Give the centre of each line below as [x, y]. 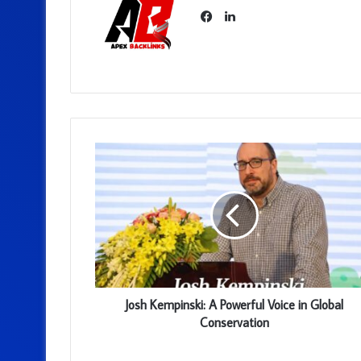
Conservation [234, 322]
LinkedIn [258, 15]
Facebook [237, 35]
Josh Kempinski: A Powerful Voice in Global [234, 304]
